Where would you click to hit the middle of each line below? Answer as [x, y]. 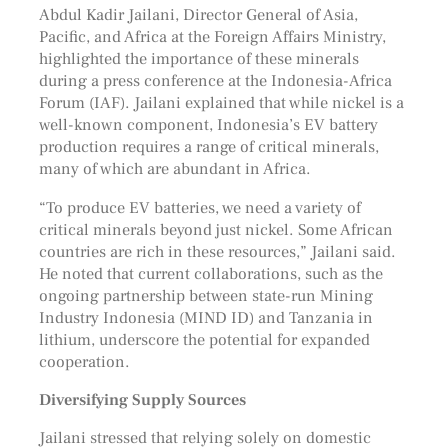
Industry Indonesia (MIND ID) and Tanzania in [205, 317]
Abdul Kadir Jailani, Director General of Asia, [198, 15]
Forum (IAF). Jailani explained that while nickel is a [221, 103]
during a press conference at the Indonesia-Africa [215, 81]
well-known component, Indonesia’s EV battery [208, 125]
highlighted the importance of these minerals [198, 59]
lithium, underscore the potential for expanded [204, 339]
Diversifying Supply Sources [142, 399]
